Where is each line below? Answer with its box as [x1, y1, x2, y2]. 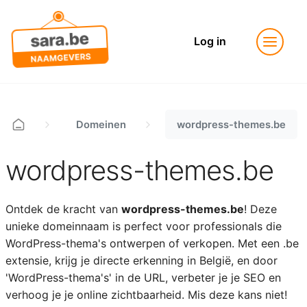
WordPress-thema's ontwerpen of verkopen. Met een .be [5, 236, 299, 250]
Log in [194, 34, 226, 48]
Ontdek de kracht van [5, 202, 121, 216]
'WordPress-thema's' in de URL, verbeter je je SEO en [5, 271, 281, 284]
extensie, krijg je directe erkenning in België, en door [5, 254, 278, 267]
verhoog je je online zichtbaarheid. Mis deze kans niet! [5, 288, 287, 302]
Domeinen [76, 118, 126, 131]
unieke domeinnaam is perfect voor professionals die [5, 219, 282, 233]
